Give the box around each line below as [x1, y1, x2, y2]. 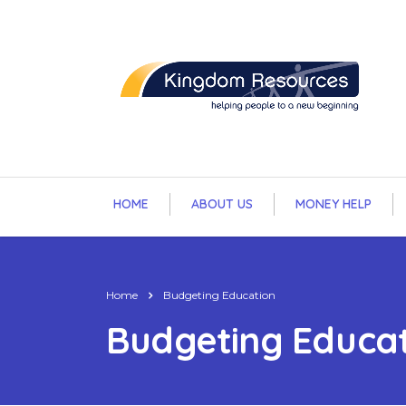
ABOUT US [191, 196, 253, 212]
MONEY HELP [295, 196, 372, 212]
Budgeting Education [163, 288, 275, 302]
